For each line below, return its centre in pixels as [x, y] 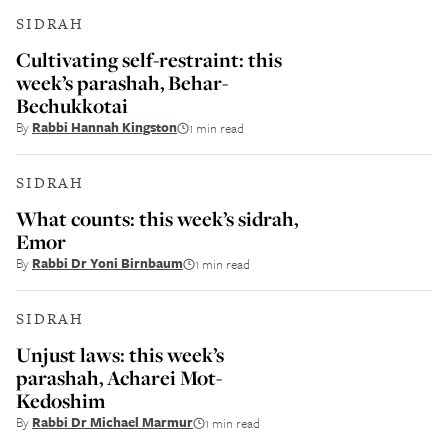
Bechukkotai [72, 105]
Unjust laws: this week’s [120, 354]
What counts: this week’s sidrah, [157, 218]
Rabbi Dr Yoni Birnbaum [107, 263]
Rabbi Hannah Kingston [104, 127]
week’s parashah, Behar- [122, 82]
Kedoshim [60, 400]
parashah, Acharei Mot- [119, 377]
